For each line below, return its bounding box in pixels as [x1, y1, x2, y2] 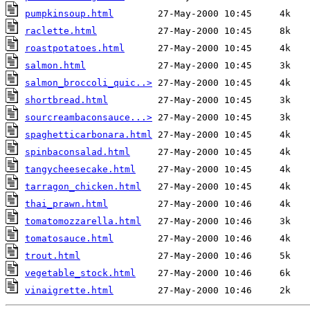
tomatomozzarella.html [25, 216, 141, 227]
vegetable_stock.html [25, 268, 136, 279]
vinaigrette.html [25, 285, 113, 296]
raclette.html [25, 26, 97, 37]
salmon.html [25, 60, 86, 71]
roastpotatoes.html [25, 43, 125, 54]
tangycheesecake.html [25, 164, 136, 175]
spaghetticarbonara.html [25, 129, 152, 140]
